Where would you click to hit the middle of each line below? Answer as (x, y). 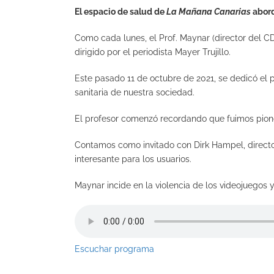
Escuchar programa (114, 249)
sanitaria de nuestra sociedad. (135, 93)
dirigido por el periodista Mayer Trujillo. (153, 52)
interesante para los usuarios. (133, 159)
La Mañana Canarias (209, 12)
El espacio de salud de (120, 12)
